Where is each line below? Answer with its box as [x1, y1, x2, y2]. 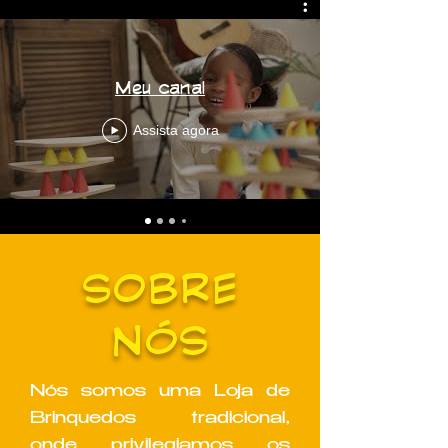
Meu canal [115, 75, 205, 98]
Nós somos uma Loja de [30, 384, 290, 401]
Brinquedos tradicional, [30, 411, 290, 428]
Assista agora [132, 122, 219, 138]
